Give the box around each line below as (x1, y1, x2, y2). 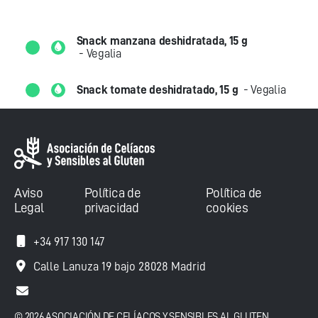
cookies (205, 201, 248, 215)
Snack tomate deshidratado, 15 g (77, 84, 238, 96)
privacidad (84, 201, 139, 215)
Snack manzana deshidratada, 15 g (76, 35, 248, 47)
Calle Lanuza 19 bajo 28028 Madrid (33, 261, 206, 273)
